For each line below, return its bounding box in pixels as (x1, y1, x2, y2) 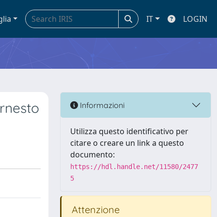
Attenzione (69, 203, 120, 216)
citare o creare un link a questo (70, 138, 184, 148)
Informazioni (78, 100, 124, 110)
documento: (70, 149, 115, 160)
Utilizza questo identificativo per (70, 126, 188, 137)
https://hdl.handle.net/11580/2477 (70, 163, 198, 170)
